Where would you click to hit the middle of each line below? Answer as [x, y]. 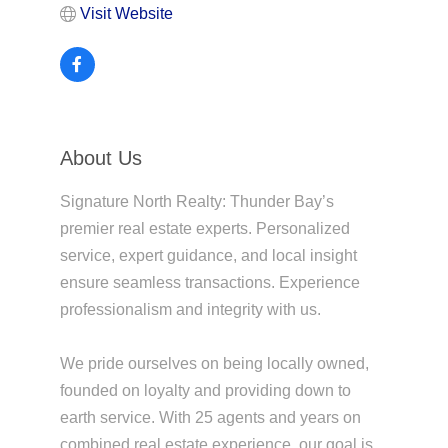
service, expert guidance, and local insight [208, 256]
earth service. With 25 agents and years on [210, 418]
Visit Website [126, 14]
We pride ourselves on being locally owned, [214, 364]
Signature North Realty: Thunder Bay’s [196, 202]
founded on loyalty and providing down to [205, 391]
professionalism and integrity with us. [190, 310]
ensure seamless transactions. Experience [209, 283]
